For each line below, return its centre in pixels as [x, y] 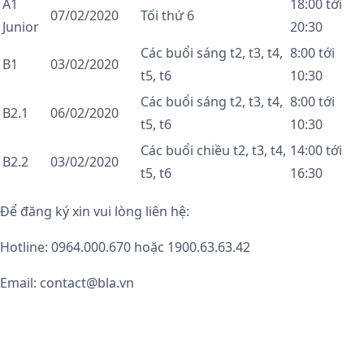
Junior [21, 26]
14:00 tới [316, 150]
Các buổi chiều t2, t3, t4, [213, 150]
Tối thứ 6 [167, 15]
